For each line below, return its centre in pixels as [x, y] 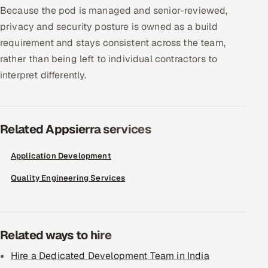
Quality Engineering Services [68, 178]
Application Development [61, 156]
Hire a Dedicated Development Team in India [110, 256]
